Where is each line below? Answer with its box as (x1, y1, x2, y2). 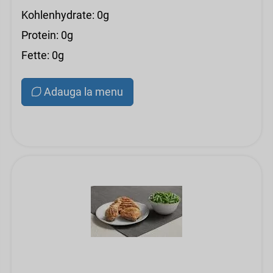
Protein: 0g (21, 29, 73, 41)
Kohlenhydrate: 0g (21, 9, 109, 21)
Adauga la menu (44, 85, 123, 98)
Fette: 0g (21, 49, 64, 62)
